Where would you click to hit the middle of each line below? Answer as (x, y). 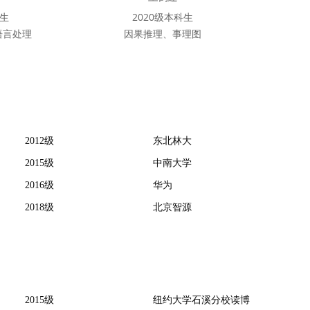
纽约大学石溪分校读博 (201, 300)
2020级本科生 (162, 17)
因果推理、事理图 (162, 34)
